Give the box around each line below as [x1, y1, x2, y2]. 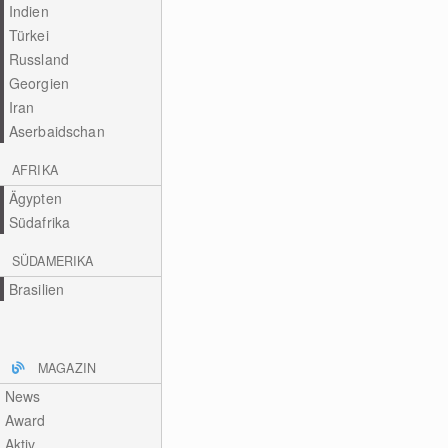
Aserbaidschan [8, 121, 105, 141]
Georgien [8, 73, 69, 93]
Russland [8, 49, 69, 69]
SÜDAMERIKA [12, 252, 94, 270]
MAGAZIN [38, 359, 96, 377]
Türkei [8, 25, 49, 45]
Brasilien [8, 279, 65, 299]
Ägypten [8, 188, 62, 208]
